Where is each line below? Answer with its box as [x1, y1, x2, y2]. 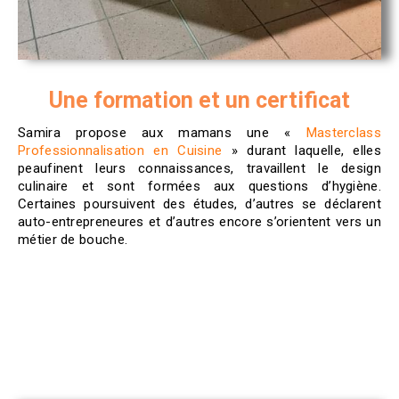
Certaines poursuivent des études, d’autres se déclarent [18, 195, 381, 212]
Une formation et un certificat [49, 86, 350, 113]
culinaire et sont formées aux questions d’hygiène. [18, 177, 381, 194]
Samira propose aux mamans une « [18, 124, 306, 141]
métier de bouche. [18, 231, 128, 248]
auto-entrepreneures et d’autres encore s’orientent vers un [18, 213, 381, 230]
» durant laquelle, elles [222, 142, 381, 159]
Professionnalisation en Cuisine [18, 142, 223, 159]
